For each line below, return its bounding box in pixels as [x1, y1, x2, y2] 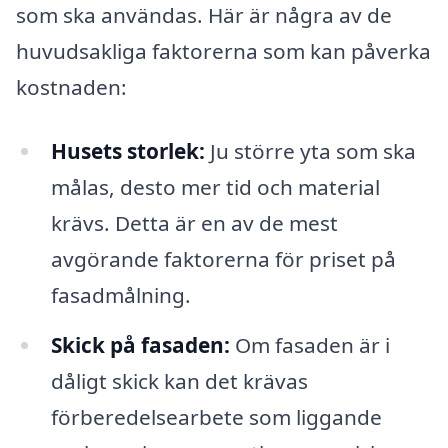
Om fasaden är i [229, 330, 390, 359]
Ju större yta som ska [204, 136, 416, 165]
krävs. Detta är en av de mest [50, 208, 338, 237]
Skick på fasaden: [50, 330, 230, 359]
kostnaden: [16, 73, 127, 102]
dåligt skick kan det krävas [50, 366, 308, 395]
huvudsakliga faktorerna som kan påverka [16, 37, 431, 66]
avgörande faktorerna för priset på [50, 244, 396, 273]
